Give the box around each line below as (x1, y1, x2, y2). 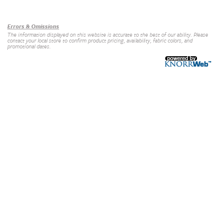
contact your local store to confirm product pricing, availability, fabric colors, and (7, 36, 193, 45)
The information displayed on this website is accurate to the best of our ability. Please (7, 30, 208, 39)
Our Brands (7, 1, 36, 10)
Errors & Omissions (7, 22, 59, 31)
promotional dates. (7, 42, 51, 51)
